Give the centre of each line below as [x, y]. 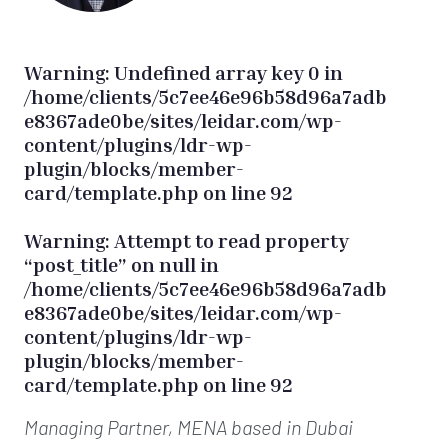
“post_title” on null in [121, 264]
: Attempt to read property [227, 240]
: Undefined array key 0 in [224, 72]
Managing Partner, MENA [127, 427]
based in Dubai [292, 427]
